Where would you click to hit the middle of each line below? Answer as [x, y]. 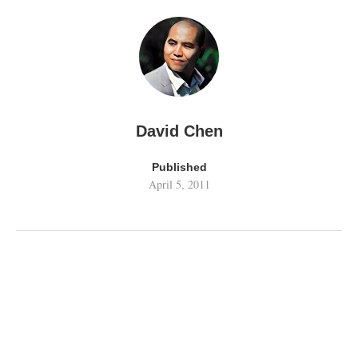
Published [179, 167]
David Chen [179, 131]
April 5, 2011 [179, 184]
